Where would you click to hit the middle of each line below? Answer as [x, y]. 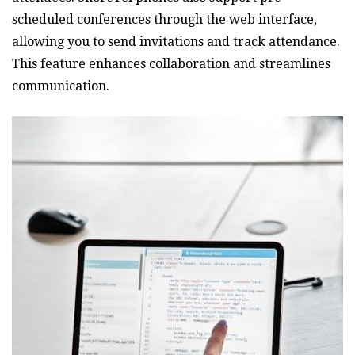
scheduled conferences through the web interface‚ [164, 20]
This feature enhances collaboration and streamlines [171, 64]
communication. [61, 86]
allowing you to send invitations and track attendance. [176, 42]
